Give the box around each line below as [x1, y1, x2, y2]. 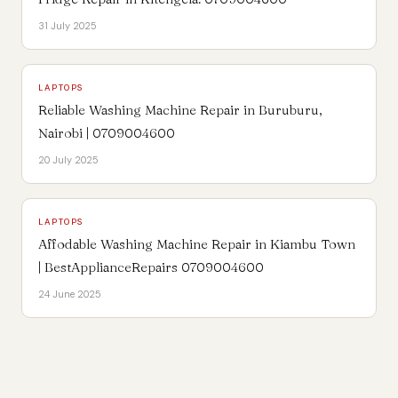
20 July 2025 [37, 153, 99, 166]
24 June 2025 [37, 287, 101, 300]
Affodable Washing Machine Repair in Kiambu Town [37, 235, 355, 252]
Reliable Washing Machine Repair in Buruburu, [37, 100, 322, 118]
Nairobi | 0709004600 [37, 123, 175, 141]
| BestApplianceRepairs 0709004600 [37, 258, 264, 275]
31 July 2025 [37, 19, 97, 32]
